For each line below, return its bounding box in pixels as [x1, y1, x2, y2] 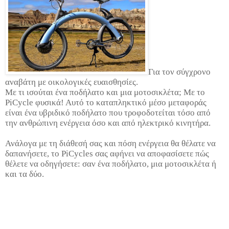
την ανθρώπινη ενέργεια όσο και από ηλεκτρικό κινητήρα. [5, 118, 211, 128]
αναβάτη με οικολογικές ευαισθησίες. [5, 77, 138, 87]
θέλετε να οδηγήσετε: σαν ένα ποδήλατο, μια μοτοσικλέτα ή [5, 159, 216, 169]
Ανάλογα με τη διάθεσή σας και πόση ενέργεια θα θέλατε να [5, 139, 216, 149]
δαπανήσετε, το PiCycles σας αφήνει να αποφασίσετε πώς [5, 149, 209, 159]
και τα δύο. [5, 169, 44, 179]
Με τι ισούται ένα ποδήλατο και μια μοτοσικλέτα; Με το [5, 87, 205, 98]
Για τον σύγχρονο [148, 67, 211, 77]
